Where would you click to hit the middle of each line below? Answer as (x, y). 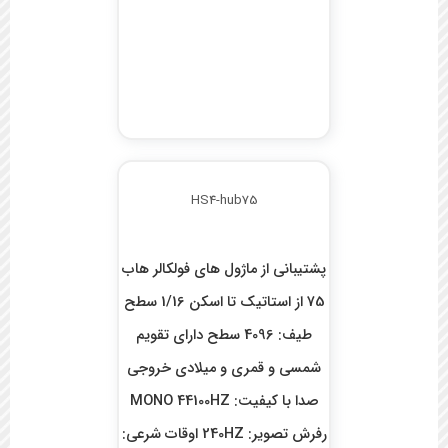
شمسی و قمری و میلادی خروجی (224, 369)
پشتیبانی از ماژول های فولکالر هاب (224, 270)
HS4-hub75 (224, 201)
